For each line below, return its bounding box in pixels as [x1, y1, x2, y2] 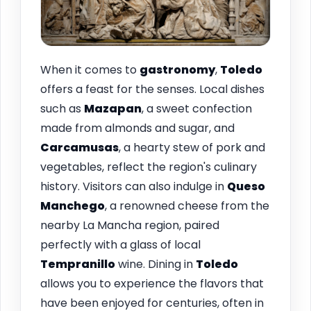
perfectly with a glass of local [40, 236, 201, 253]
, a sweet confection [142, 100, 252, 117]
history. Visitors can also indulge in [40, 178, 227, 194]
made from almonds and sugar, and [40, 119, 235, 136]
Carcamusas [40, 139, 119, 155]
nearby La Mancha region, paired [40, 217, 219, 233]
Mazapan [84, 100, 142, 117]
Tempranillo [40, 255, 115, 272]
